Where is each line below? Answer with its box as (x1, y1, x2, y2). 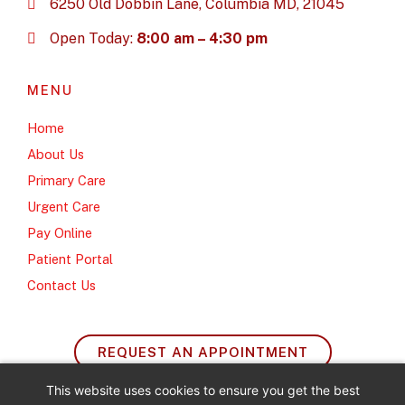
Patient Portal (27, 251, 113, 267)
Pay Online (27, 225, 92, 240)
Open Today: (50, 30, 137, 47)
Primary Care (27, 173, 106, 188)
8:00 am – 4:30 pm (137, 30, 268, 47)
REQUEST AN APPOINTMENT (97, 344, 308, 360)
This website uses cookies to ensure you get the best (45, 382, 360, 398)
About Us (27, 146, 84, 162)
